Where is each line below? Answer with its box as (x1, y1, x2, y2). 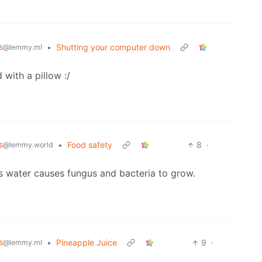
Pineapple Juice (56, 237, 117, 248)
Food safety (67, 140, 112, 150)
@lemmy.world (3, 140, 53, 150)
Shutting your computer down (56, 42, 170, 53)
